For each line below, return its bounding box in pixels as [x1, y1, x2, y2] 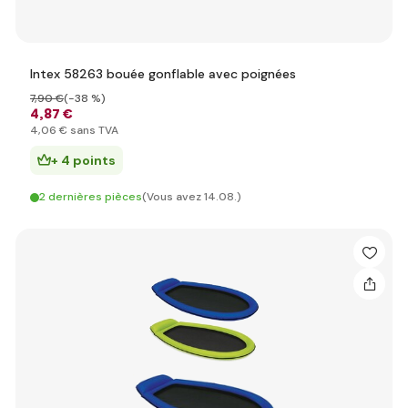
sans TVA [67, 123, 118, 138]
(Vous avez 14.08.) [142, 189, 241, 204]
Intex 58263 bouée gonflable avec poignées [30, 66, 296, 82]
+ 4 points [51, 152, 116, 168]
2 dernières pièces [39, 189, 142, 204]
